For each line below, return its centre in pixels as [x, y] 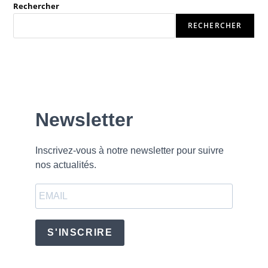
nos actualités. [66, 165]
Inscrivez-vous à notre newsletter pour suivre [130, 151]
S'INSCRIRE [80, 233]
